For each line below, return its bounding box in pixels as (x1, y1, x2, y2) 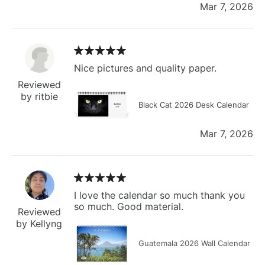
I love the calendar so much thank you (74, 189, 245, 201)
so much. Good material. (74, 200, 183, 212)
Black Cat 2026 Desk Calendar (138, 99, 249, 109)
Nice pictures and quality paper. (74, 62, 216, 74)
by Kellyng (16, 217, 63, 230)
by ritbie (21, 90, 58, 102)
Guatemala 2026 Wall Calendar (138, 238, 250, 248)
